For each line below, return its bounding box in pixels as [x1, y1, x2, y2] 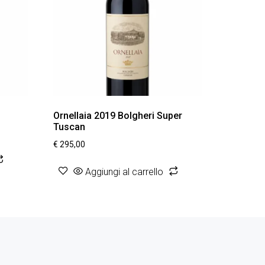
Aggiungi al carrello [85, 166, 164, 177]
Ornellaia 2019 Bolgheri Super [53, 109, 183, 121]
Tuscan [53, 121, 86, 132]
